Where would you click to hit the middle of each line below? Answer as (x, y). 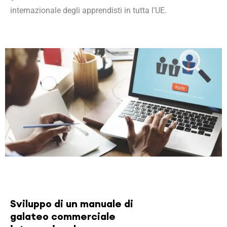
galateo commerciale (63, 216)
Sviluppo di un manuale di (72, 203)
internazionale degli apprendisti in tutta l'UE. (88, 10)
